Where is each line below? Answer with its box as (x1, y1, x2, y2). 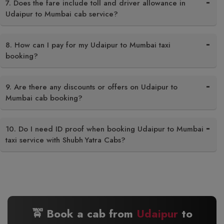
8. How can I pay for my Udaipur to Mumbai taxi (5, 39, 170, 50)
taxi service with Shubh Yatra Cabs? (5, 134, 125, 145)
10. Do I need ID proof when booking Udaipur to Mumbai (5, 123, 203, 134)
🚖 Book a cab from (31, 205, 136, 221)
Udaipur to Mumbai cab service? (5, 8, 118, 19)
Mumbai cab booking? (5, 92, 82, 103)
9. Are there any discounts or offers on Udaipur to (5, 81, 177, 92)
